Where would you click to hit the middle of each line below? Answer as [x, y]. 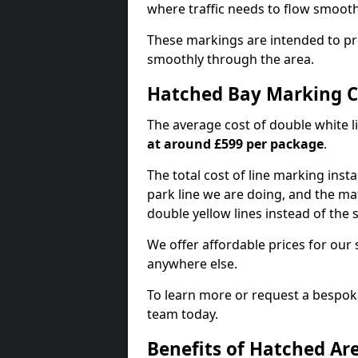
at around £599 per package [235, 144]
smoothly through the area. [231, 59]
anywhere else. [192, 264]
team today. [183, 314]
